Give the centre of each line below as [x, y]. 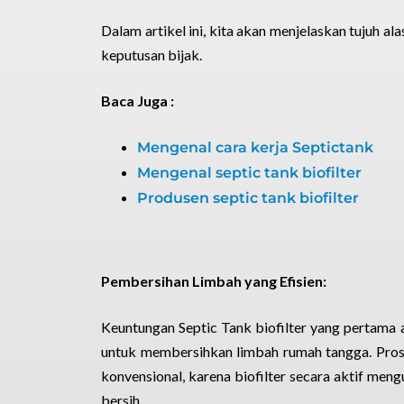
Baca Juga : [138, 101]
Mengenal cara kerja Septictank [255, 147]
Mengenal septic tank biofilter [249, 173]
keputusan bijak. [151, 55]
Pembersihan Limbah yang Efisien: [214, 281]
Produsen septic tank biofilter [248, 198]
